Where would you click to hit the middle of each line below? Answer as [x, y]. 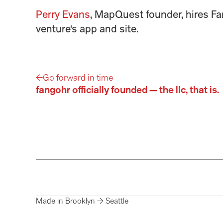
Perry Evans [63, 15]
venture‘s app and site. [87, 30]
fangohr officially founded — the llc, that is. [127, 91]
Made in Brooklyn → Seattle [82, 201]
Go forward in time [78, 78]
